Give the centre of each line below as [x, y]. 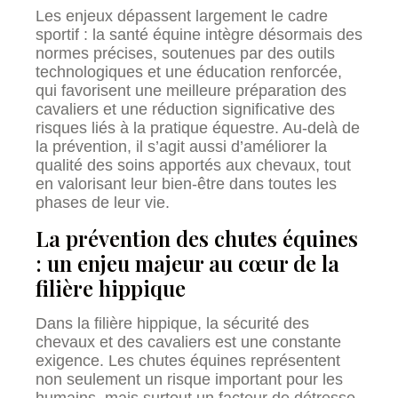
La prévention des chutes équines [197, 238]
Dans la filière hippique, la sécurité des [172, 323]
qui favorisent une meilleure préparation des [191, 91]
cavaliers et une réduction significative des [185, 110]
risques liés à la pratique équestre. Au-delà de [198, 128]
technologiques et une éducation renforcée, [189, 72]
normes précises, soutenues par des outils [185, 54]
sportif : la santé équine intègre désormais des [199, 35]
